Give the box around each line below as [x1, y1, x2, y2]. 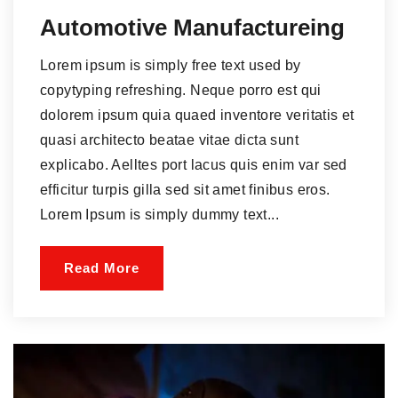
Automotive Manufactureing [40, 14, 345, 42]
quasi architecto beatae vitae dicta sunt [40, 132, 298, 148]
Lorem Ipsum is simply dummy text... [40, 207, 279, 223]
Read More [64, 260, 139, 276]
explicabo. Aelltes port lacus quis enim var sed [40, 157, 347, 173]
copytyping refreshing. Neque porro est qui [40, 83, 322, 99]
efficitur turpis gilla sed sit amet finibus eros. [40, 182, 330, 198]
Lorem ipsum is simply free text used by [40, 58, 301, 74]
